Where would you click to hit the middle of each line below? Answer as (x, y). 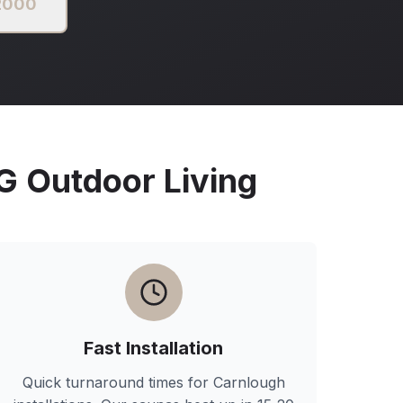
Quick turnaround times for (117, 382)
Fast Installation (154, 348)
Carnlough (249, 382)
